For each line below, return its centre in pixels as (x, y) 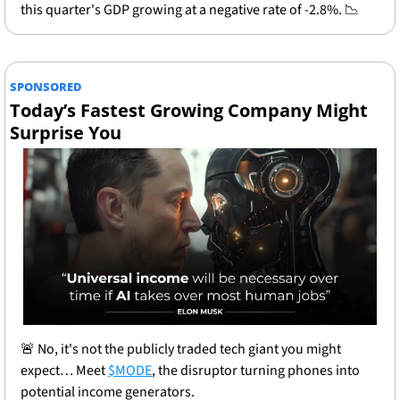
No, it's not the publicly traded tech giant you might (188, 350)
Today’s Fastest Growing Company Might (189, 111)
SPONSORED (46, 87)
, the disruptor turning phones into (256, 371)
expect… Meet (64, 371)
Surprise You (66, 133)
